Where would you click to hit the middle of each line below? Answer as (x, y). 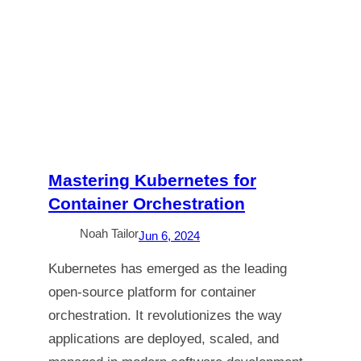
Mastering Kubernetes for (152, 180)
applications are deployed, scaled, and (164, 339)
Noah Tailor (109, 233)
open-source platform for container (152, 292)
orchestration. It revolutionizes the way (165, 315)
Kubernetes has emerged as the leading (168, 269)
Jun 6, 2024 (169, 236)
